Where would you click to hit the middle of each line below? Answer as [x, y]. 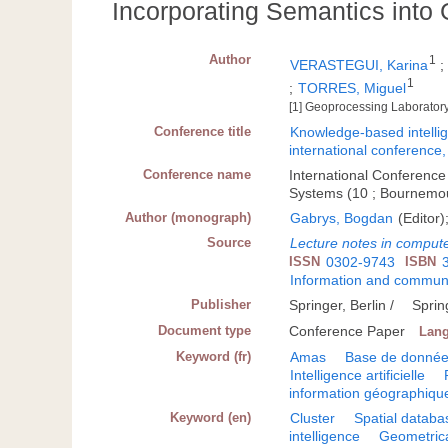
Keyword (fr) [214, 356]
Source [229, 242]
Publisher [221, 304]
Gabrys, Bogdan [342, 217]
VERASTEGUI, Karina [359, 65]
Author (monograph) [188, 217]
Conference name [197, 174]
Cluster [313, 417]
